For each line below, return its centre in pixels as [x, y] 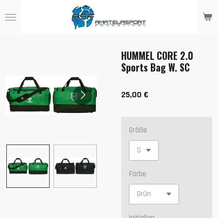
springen [21, 33]
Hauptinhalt [26, 22]
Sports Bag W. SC [155, 67]
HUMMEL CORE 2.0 [157, 55]
